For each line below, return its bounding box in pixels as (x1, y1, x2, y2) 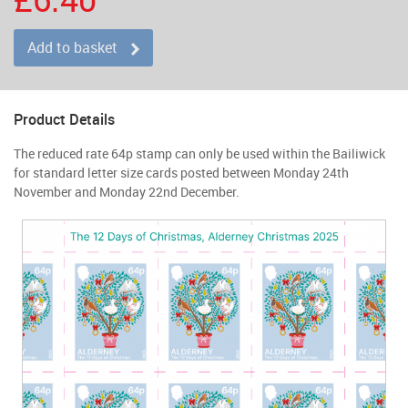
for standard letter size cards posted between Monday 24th (14, 163, 349, 181)
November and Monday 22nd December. (14, 182, 240, 200)
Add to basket (27, 37, 117, 57)
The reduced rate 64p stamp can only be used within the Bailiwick (14, 144, 385, 162)
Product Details (14, 108, 115, 129)
